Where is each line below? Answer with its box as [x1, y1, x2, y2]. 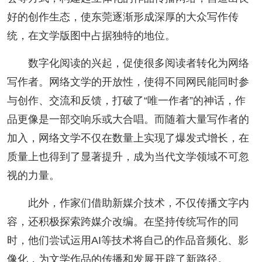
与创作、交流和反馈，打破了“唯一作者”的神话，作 [6, 95, 246, 107]
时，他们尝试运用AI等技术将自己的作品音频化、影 [6, 235, 249, 247]
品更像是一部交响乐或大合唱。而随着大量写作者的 [6, 113, 249, 126]
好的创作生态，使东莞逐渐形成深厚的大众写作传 [6, 11, 239, 23]
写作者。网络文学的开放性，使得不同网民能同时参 [6, 76, 249, 88]
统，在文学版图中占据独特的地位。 [6, 30, 175, 42]
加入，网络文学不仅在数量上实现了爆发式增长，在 [6, 132, 249, 144]
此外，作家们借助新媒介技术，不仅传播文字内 [27, 197, 249, 209]
